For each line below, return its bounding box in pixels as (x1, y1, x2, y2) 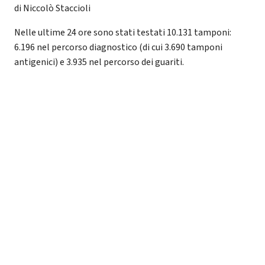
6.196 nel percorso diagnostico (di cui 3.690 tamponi (14, 40, 222, 54)
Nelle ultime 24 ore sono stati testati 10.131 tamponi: (14, 25, 231, 39)
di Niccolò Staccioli (14, 1, 91, 15)
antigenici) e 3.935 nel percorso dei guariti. (14, 55, 184, 69)
